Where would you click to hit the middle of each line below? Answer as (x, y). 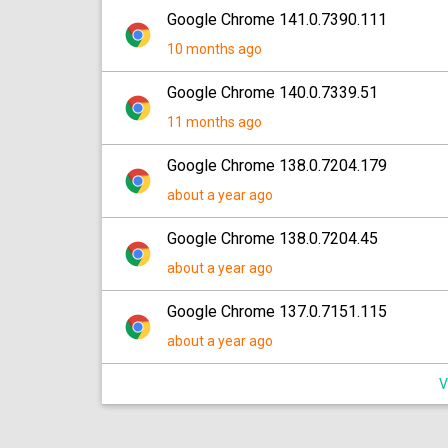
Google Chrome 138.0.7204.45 (272, 238)
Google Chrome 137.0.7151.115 (277, 311)
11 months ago (214, 122)
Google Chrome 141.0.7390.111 (277, 19)
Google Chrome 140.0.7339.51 (272, 92)
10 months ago (214, 49)
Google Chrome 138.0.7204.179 (277, 165)
